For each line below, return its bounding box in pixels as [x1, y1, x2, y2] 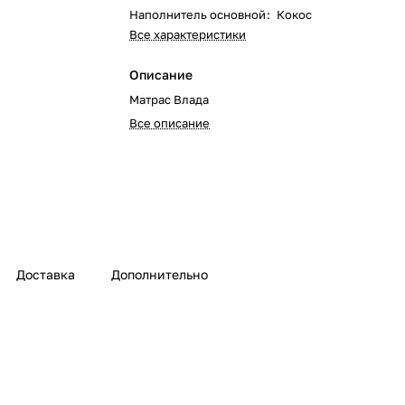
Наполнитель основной [129, 7, 267, 22]
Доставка [16, 267, 75, 283]
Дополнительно [111, 267, 208, 283]
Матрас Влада [129, 92, 210, 107]
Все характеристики [129, 27, 247, 42]
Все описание [129, 116, 211, 130]
